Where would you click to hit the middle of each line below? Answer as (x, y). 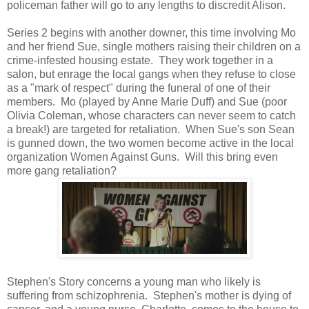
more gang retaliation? (62, 170)
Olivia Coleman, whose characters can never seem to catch (151, 115)
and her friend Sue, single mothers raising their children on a (154, 46)
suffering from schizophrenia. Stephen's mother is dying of (149, 295)
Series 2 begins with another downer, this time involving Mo (151, 32)
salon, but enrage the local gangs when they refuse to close (151, 74)
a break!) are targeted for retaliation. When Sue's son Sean (151, 129)
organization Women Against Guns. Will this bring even (142, 157)
